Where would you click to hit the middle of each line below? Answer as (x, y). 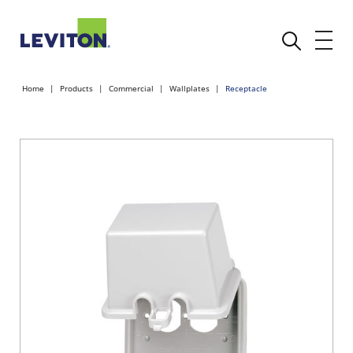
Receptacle (246, 88)
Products (76, 88)
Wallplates (190, 88)
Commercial (131, 88)
